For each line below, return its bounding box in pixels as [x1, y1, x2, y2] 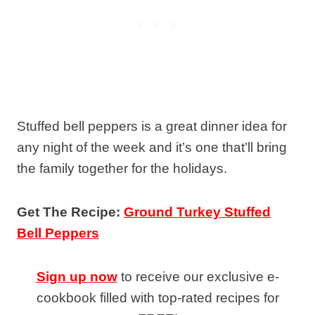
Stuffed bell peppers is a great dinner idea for [17, 118, 287, 134]
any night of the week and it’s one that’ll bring [17, 139, 287, 155]
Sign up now [36, 269, 117, 284]
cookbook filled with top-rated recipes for [36, 290, 279, 305]
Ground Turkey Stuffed [124, 204, 271, 219]
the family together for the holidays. [17, 160, 227, 176]
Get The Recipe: [17, 204, 124, 219]
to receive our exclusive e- [117, 269, 279, 284]
